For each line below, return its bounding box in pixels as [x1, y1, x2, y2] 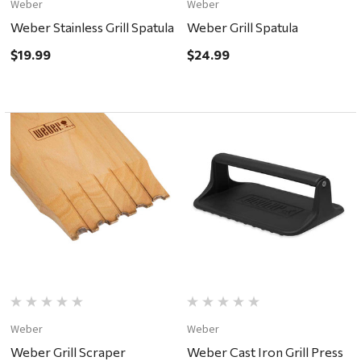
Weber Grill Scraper [10, 343, 127, 359]
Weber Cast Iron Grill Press [186, 343, 343, 359]
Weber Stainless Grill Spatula [10, 19, 175, 35]
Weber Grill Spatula [186, 19, 298, 35]
